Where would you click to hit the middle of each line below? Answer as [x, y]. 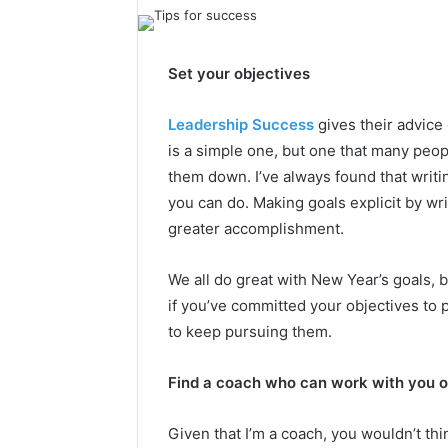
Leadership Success [241, 124]
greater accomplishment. [256, 228]
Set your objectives [239, 73]
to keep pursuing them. [250, 331]
